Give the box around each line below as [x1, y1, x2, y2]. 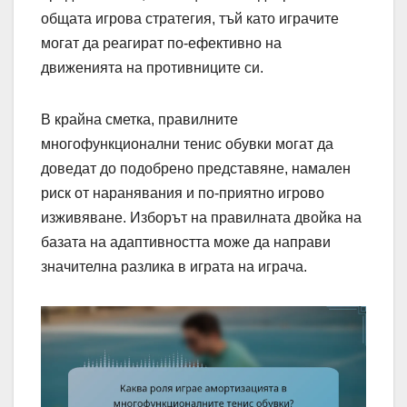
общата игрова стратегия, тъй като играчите [41, 10, 339, 26]
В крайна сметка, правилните [41, 111, 238, 127]
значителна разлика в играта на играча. [41, 258, 307, 274]
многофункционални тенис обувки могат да [41, 135, 333, 152]
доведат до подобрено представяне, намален [41, 160, 351, 176]
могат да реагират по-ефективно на [41, 35, 282, 51]
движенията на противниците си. [41, 59, 263, 75]
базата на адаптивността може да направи [41, 233, 331, 250]
